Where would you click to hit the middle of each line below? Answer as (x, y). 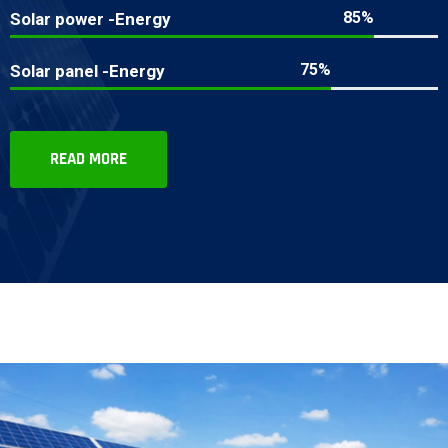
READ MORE (88, 158)
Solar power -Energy (90, 18)
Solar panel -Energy (87, 70)
